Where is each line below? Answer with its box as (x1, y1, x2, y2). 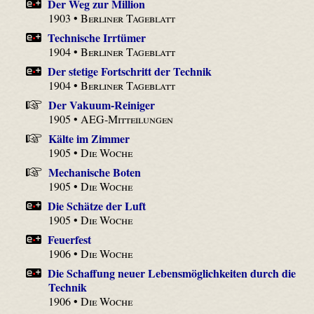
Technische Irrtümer (48, 29, 146, 46)
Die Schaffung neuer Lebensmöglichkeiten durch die (48, 264, 296, 281)
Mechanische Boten (48, 163, 141, 180)
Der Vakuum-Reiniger (48, 96, 155, 113)
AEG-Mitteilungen (81, 111, 174, 126)
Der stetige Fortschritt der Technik (48, 62, 212, 79)
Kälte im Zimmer (48, 130, 130, 146)
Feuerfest (48, 231, 92, 247)
